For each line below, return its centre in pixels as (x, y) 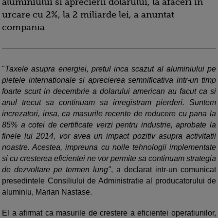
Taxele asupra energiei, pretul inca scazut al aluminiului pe (110, 69)
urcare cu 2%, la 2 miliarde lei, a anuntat (88, 15)
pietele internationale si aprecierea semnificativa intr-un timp (109, 80)
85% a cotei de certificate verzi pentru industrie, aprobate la (109, 125)
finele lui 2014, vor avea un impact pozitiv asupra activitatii (109, 136)
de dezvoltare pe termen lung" (56, 170)
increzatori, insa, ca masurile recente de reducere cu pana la (109, 114)
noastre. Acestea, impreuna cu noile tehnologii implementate (109, 147)
